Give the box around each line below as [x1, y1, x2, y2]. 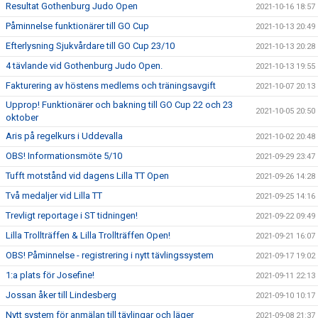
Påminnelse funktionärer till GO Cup [6, 21, 149, 31]
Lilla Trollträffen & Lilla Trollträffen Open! [6, 230, 170, 241]
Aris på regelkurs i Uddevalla [6, 131, 123, 141]
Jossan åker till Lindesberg [6, 290, 116, 300]
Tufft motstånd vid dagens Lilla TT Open [6, 170, 169, 181]
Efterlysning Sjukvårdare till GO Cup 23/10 [6, 40, 175, 51]
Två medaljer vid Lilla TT [6, 190, 102, 201]
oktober [6, 112, 38, 123]
